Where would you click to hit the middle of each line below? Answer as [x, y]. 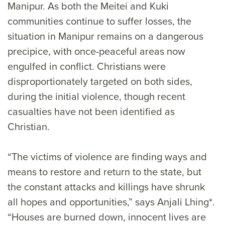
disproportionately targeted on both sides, [100, 81]
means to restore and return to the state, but [104, 172]
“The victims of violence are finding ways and [107, 157]
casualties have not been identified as [91, 111]
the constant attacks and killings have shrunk [106, 187]
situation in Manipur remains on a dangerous [105, 36]
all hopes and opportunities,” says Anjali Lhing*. [111, 202]
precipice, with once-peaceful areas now [96, 51]
